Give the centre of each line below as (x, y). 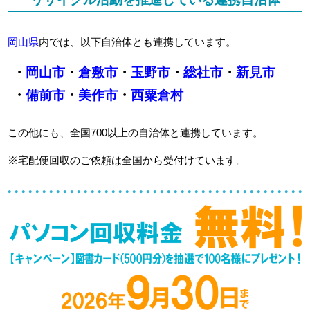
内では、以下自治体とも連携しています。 (138, 42)
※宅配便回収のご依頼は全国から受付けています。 (127, 160)
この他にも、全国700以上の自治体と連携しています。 (136, 132)
